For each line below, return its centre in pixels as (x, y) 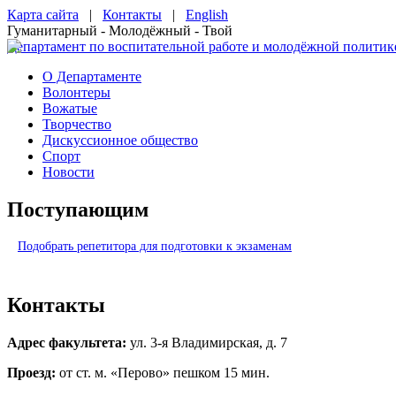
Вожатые (70, 108)
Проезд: (33, 372)
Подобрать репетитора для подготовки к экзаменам (155, 246)
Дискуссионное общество (120, 140)
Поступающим (78, 209)
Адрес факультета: (69, 342)
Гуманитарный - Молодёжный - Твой (120, 30)
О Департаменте (92, 76)
